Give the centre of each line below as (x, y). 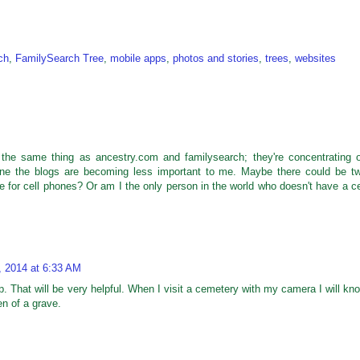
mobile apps (138, 58)
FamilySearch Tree (59, 58)
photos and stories (216, 58)
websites (315, 58)
